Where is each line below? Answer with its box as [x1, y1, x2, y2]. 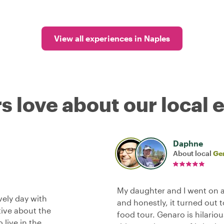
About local [173, 148, 213, 157]
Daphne [173, 138, 203, 148]
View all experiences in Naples [54, 33, 170, 43]
